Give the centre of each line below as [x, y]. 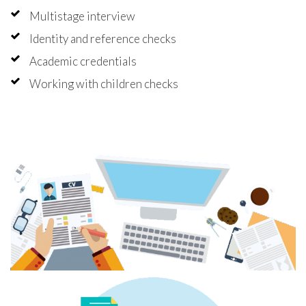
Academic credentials [83, 61]
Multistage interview [82, 16]
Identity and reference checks [103, 39]
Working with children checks [104, 84]
